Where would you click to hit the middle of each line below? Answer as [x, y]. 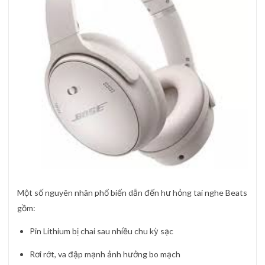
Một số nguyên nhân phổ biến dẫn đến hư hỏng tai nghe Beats [132, 192]
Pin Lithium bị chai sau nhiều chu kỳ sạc [101, 231]
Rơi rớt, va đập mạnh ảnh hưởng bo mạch [105, 254]
